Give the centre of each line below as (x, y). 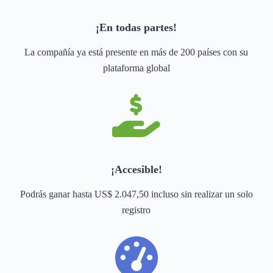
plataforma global (136, 68)
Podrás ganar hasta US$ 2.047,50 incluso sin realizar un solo (136, 194)
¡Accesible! (136, 170)
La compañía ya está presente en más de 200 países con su (136, 52)
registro (136, 210)
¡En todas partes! (136, 27)
